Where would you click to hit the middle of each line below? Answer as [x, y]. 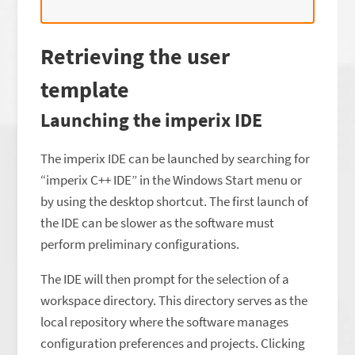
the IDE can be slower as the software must [158, 222]
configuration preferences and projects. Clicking [173, 343]
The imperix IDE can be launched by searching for [176, 158]
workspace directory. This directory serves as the [174, 300]
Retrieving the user [136, 56]
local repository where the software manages [165, 321]
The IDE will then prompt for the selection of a [165, 279]
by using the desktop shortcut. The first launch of [175, 201]
